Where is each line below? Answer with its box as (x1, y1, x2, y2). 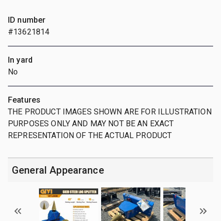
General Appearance (12, 164, 104, 176)
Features (8, 95, 41, 105)
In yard (8, 55, 33, 65)
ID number (8, 15, 46, 25)
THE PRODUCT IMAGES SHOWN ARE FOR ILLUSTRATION (8, 107, 212, 116)
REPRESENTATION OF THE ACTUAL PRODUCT (8, 130, 172, 140)
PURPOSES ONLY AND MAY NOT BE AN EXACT (8, 118, 174, 128)
